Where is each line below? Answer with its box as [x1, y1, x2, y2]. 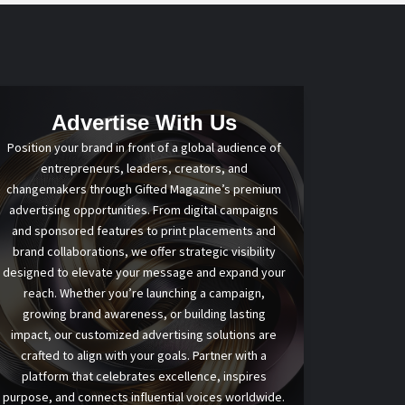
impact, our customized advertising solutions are [11, 326, 278, 343]
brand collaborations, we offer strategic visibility [12, 243, 276, 259]
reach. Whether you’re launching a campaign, [23, 285, 265, 301]
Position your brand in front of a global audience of [6, 139, 281, 155]
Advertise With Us [51, 110, 237, 135]
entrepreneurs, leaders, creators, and [40, 160, 248, 176]
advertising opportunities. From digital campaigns [9, 202, 279, 218]
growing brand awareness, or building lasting [22, 306, 266, 322]
